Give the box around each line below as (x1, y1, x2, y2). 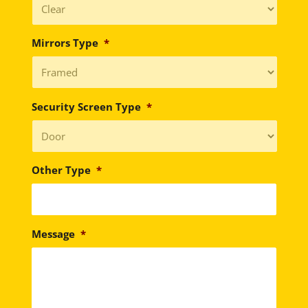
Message (31, 226, 75, 241)
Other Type (31, 163, 91, 177)
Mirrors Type (31, 36, 98, 50)
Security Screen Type (31, 99, 141, 113)
